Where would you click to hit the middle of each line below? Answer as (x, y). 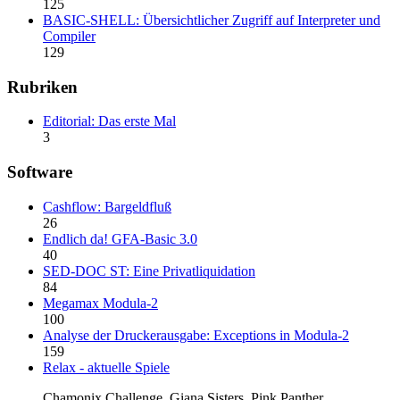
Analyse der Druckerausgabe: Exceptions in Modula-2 (196, 335)
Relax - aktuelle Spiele (106, 367)
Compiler (69, 36)
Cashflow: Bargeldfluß (107, 206)
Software (40, 172)
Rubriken (42, 87)
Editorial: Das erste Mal (109, 121)
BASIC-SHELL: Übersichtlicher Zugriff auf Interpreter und (212, 20)
